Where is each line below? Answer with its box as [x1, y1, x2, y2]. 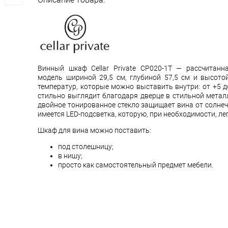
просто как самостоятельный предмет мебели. [58, 161, 213, 169]
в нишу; [58, 152, 82, 160]
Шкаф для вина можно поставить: [38, 126, 151, 134]
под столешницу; [58, 142, 113, 151]
